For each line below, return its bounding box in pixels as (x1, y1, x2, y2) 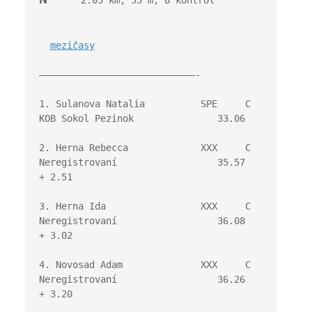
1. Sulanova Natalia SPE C (38, 98, 251, 109)
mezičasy (49, 40, 95, 51)
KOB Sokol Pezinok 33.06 (38, 113, 245, 124)
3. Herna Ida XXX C (38, 201, 251, 212)
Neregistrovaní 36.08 (38, 215, 245, 226)
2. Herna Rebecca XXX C (38, 142, 251, 153)
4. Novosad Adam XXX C (38, 259, 251, 270)
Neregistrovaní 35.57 (38, 157, 245, 168)
